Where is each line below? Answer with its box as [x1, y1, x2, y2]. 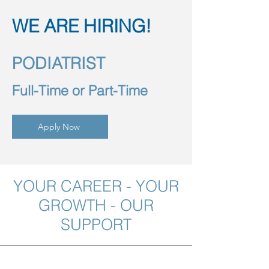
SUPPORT [61, 215, 131, 234]
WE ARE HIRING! [12, 15, 151, 37]
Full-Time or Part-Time [12, 82, 148, 99]
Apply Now [38, 121, 80, 132]
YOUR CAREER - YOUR [13, 177, 179, 196]
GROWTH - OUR [38, 196, 154, 215]
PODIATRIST [12, 53, 110, 73]
